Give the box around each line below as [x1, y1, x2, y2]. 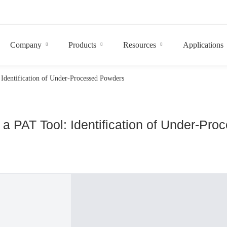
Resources [123, 41, 157, 49]
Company [10, 41, 42, 49]
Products [68, 41, 97, 49]
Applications [183, 41, 224, 49]
